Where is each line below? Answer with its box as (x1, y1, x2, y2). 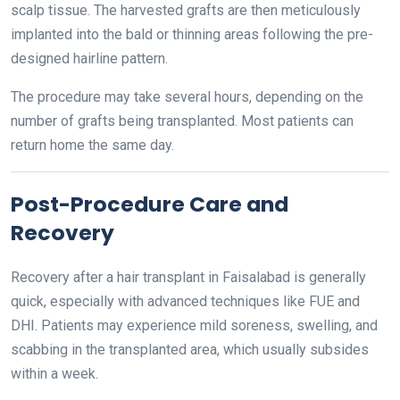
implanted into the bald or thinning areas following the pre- (11, 26, 373, 43)
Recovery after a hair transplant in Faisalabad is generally (11, 269, 366, 286)
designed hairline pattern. (11, 50, 168, 67)
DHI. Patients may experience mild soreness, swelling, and (11, 317, 378, 334)
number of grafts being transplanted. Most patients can (11, 112, 354, 129)
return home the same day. (11, 137, 174, 154)
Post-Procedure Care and (11, 189, 288, 219)
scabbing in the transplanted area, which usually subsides (11, 341, 369, 358)
